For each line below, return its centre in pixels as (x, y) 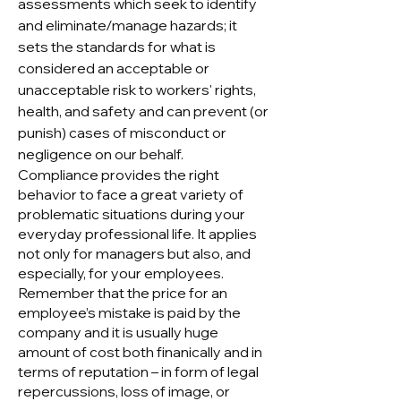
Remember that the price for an (123, 293)
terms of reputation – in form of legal (138, 371)
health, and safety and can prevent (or (143, 111)
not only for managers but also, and (134, 253)
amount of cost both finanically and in (140, 352)
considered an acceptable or (114, 68)
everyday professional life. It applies (137, 234)
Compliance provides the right (119, 175)
